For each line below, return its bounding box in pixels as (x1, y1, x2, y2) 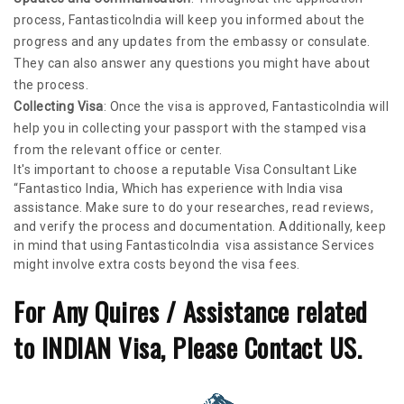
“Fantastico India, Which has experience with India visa (14, 181, 344, 197)
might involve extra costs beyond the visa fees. (14, 257, 300, 272)
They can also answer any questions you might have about (14, 56, 371, 71)
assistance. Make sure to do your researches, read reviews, (14, 200, 373, 216)
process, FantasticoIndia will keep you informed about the (14, 13, 365, 28)
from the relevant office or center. (14, 142, 223, 158)
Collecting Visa (14, 99, 104, 115)
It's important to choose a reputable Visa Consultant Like (14, 162, 358, 178)
